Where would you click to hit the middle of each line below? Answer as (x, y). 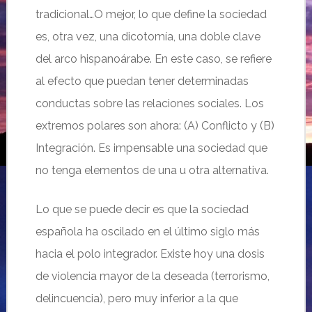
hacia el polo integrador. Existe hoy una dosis (150, 254)
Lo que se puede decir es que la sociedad (142, 209)
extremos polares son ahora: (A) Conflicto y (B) (155, 126)
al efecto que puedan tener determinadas (142, 81)
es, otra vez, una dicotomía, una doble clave (148, 37)
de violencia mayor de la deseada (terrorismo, (152, 276)
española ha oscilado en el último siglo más (147, 232)
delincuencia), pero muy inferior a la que (136, 298)
